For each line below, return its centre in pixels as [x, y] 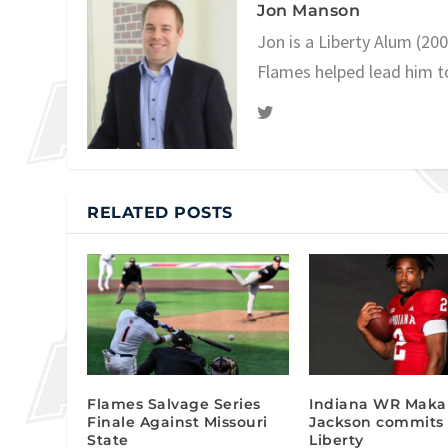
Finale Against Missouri [177, 421]
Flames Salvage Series [174, 403]
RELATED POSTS [160, 212]
